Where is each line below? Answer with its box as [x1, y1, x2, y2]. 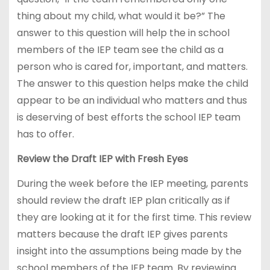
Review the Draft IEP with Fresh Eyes [16, 151, 188, 166]
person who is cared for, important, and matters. [16, 60, 248, 74]
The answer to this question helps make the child [16, 77, 248, 91]
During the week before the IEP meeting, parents [16, 176, 248, 190]
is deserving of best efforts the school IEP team [16, 110, 240, 125]
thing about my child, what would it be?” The [16, 9, 225, 24]
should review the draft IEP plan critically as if [16, 193, 230, 207]
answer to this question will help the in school [16, 26, 230, 40]
